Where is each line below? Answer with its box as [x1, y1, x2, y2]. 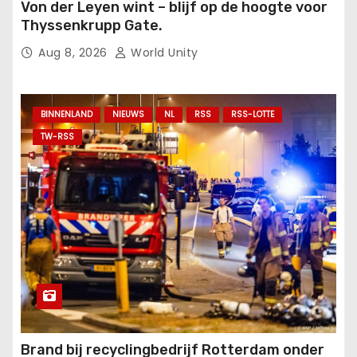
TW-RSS [41, 131, 74, 143]
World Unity [127, 45, 198, 61]
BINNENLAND [41, 108, 92, 121]
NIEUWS [112, 108, 144, 121]
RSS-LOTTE [231, 108, 274, 121]
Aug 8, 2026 [38, 45, 111, 61]
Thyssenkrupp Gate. [21, 17, 163, 35]
